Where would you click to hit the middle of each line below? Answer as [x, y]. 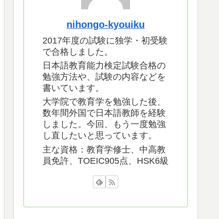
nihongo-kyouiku [106, 24]
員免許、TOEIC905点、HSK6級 [106, 161]
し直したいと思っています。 [100, 136]
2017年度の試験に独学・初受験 [105, 40]
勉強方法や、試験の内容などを [104, 77]
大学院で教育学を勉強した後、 [104, 102]
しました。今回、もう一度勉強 [104, 124]
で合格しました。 [78, 52]
